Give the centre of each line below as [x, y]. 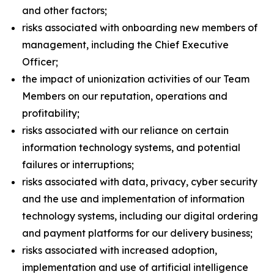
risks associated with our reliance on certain [125, 130]
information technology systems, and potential [131, 147]
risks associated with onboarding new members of [140, 28]
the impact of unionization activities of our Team [136, 79]
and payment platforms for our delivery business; [137, 233]
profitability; [51, 113]
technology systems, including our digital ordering [140, 216]
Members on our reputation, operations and [125, 96]
